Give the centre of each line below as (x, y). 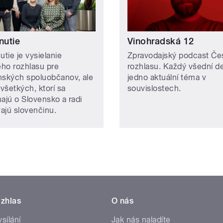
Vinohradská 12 (161, 41)
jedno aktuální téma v (167, 77)
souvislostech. (154, 88)
